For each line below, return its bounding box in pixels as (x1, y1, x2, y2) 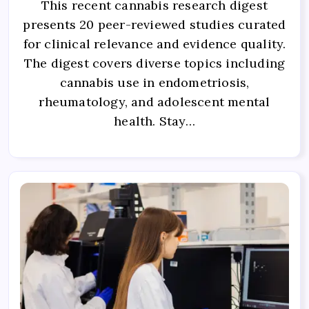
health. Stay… (114, 112, 195, 129)
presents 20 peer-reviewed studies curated (23, 16, 286, 32)
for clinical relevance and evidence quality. (23, 35, 286, 52)
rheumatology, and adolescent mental (39, 93, 270, 110)
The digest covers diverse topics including (23, 54, 286, 71)
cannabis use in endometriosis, (59, 74, 250, 90)
